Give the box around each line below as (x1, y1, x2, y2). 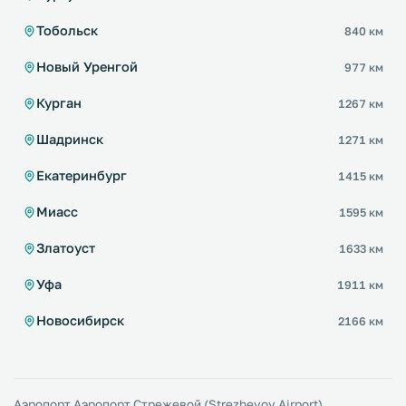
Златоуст (36, 240, 95, 256)
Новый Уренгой (36, 59, 138, 74)
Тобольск (36, 23, 98, 38)
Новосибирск (36, 313, 124, 328)
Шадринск (36, 131, 103, 147)
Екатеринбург (36, 168, 127, 183)
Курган (36, 95, 82, 111)
